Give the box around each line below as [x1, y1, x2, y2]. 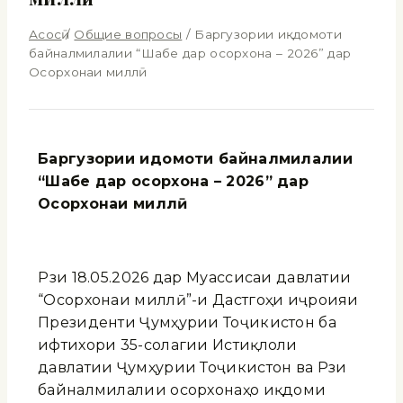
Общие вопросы [74, 27, 183, 42]
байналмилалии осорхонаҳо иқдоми [38, 381, 327, 399]
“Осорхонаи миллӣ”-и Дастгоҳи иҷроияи [38, 291, 359, 309]
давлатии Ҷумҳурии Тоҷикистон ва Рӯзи [38, 358, 347, 376]
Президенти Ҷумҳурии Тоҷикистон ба [38, 313, 336, 331]
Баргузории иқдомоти [194, 27, 342, 42]
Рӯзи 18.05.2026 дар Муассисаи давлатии [38, 268, 352, 286]
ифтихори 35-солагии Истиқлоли [38, 336, 298, 354]
